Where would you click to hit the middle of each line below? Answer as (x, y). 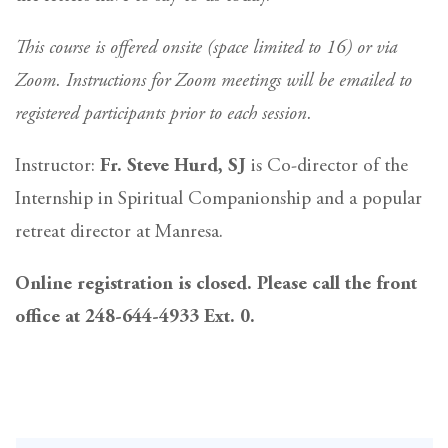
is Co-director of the (327, 166)
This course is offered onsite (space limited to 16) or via (206, 48)
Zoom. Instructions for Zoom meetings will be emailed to (213, 81)
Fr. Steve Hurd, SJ (173, 166)
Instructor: (57, 166)
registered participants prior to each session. (163, 114)
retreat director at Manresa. (119, 232)
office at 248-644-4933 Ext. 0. (135, 317)
